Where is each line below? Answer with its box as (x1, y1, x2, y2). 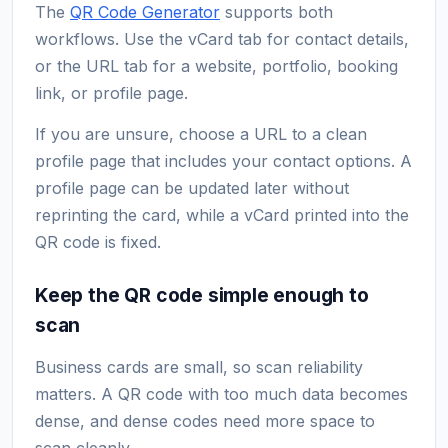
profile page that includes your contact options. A (35, 150, 412, 171)
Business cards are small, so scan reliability (35, 356, 363, 377)
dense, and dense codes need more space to (35, 410, 375, 431)
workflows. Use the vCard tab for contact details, (35, 28, 409, 49)
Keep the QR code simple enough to (35, 282, 369, 307)
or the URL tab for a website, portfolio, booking (35, 55, 398, 76)
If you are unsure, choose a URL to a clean (35, 123, 367, 144)
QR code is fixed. (35, 231, 161, 252)
